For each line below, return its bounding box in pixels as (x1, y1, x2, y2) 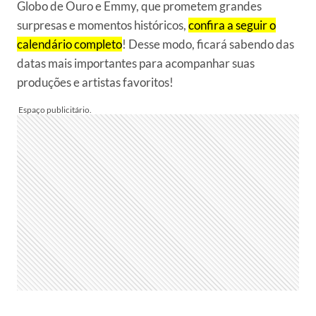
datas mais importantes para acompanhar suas (17, 56, 255, 71)
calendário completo (17, 37, 122, 51)
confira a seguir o (188, 18, 276, 32)
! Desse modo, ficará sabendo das (122, 37, 294, 51)
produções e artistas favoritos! (17, 75, 174, 90)
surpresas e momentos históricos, (17, 18, 188, 32)
